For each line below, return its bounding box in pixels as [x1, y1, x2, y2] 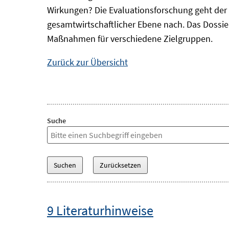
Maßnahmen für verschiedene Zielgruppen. [47, 33, 213, 44]
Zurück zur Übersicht [47, 56, 128, 68]
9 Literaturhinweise [47, 202, 153, 219]
